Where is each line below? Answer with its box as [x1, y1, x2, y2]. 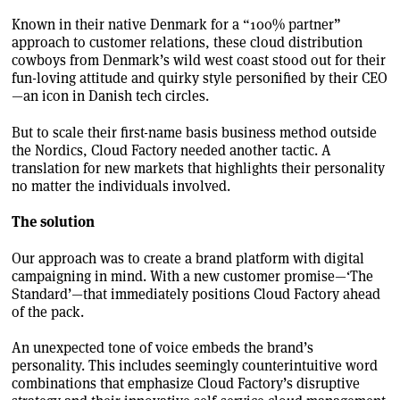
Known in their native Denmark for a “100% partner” [12, 15, 341, 35]
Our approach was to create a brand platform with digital [12, 248, 364, 268]
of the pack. [12, 302, 84, 321]
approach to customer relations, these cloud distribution [12, 33, 362, 53]
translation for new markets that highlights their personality [12, 158, 385, 178]
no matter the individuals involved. [12, 176, 230, 196]
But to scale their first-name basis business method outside [12, 122, 377, 142]
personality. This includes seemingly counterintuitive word [12, 356, 378, 376]
